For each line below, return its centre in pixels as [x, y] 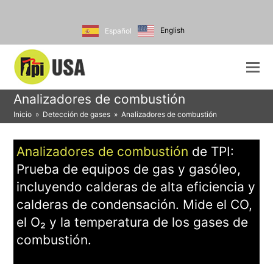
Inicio [23, 114]
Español [118, 30]
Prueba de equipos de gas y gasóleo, [129, 169]
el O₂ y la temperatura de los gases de [133, 222]
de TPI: [211, 151]
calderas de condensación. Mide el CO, [135, 204]
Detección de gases [77, 114]
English [172, 30]
